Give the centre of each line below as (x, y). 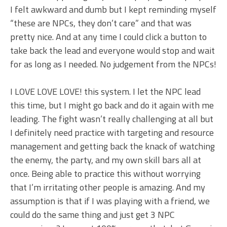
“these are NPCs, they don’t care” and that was (101, 23)
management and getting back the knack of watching (112, 146)
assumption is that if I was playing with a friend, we (110, 201)
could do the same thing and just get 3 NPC (92, 214)
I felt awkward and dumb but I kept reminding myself (113, 9)
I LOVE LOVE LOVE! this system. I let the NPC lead (105, 91)
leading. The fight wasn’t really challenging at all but (112, 119)
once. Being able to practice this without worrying (105, 173)
